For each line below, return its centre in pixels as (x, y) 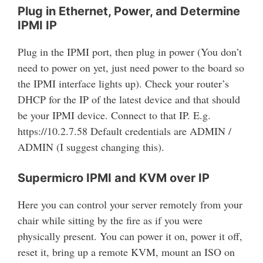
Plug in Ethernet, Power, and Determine (129, 11)
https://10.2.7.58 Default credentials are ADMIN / (124, 131)
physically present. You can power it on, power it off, (130, 236)
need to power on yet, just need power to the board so (131, 68)
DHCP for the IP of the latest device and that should (129, 99)
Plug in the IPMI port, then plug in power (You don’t (130, 52)
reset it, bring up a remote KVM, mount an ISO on (126, 252)
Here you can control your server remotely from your (130, 204)
